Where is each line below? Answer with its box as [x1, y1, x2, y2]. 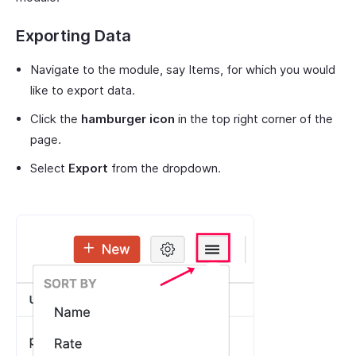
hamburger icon [81, 110, 175, 126]
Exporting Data [16, 25, 131, 45]
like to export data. [30, 82, 135, 98]
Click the [30, 110, 81, 126]
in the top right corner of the [175, 110, 333, 126]
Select [30, 160, 68, 176]
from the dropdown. [108, 160, 221, 176]
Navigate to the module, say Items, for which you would [30, 61, 335, 77]
